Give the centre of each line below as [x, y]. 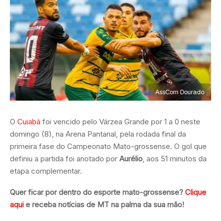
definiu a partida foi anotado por [65, 158]
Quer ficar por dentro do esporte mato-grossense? [97, 192]
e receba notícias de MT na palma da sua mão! [104, 204]
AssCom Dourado [180, 92]
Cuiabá [29, 121]
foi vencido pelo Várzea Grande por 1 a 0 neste [120, 121]
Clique [196, 192]
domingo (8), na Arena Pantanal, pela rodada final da [98, 134]
